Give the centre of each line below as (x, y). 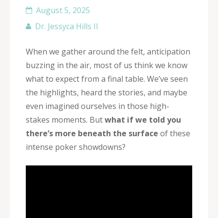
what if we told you (143, 119)
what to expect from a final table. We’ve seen (107, 79)
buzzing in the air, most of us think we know (107, 65)
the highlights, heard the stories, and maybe (107, 92)
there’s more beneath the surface (92, 133)
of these (174, 133)
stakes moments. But (65, 119)
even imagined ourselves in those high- (98, 106)
